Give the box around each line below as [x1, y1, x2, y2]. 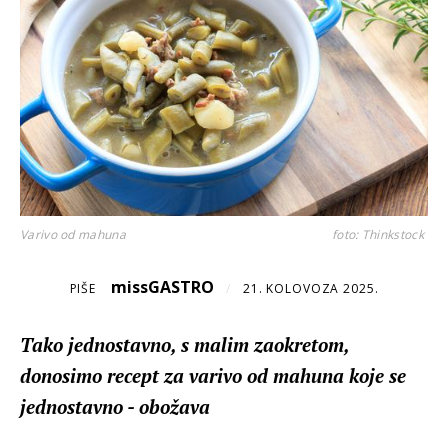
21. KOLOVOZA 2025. [242, 279, 379, 297]
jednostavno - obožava [20, 393, 210, 419]
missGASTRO [111, 275, 215, 298]
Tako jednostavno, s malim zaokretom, [20, 331, 349, 357]
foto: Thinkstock [332, 225, 424, 243]
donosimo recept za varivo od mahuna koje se [20, 362, 406, 388]
